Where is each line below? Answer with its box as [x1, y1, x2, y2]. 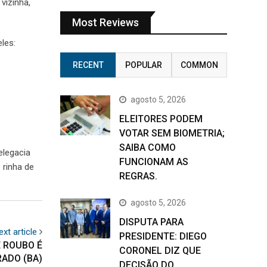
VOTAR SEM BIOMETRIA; [119, 128, 225, 139]
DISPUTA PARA [119, 216, 184, 228]
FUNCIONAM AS [119, 156, 188, 167]
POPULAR [125, 60, 162, 70]
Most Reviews [72, 16, 139, 29]
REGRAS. [119, 170, 157, 182]
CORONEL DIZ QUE [119, 245, 201, 256]
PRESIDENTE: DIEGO [119, 231, 207, 242]
